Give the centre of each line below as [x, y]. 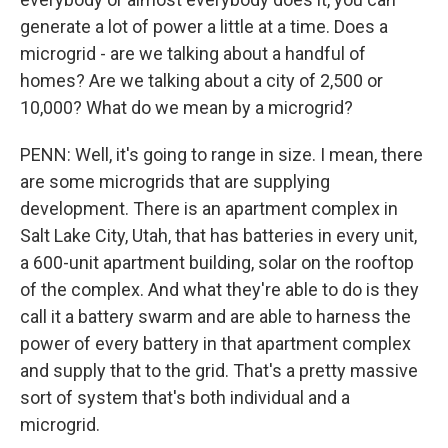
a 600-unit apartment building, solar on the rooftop [217, 262]
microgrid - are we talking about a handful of [193, 53]
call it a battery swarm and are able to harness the [215, 316]
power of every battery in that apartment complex [215, 343]
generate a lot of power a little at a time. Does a [204, 26]
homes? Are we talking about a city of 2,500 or [201, 80]
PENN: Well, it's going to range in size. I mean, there [221, 154]
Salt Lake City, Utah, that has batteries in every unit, [218, 235]
